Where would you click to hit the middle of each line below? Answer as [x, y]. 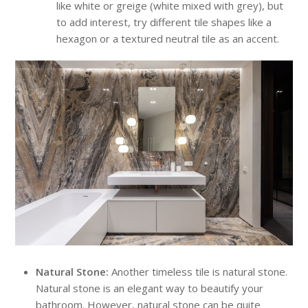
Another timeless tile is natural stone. [200, 271]
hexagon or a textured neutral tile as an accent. [168, 38]
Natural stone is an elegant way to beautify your [150, 288]
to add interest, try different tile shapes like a [164, 22]
